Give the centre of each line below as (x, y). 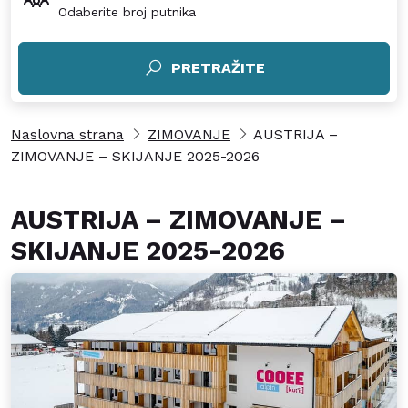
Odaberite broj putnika (127, 12)
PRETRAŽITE (218, 68)
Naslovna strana (67, 135)
